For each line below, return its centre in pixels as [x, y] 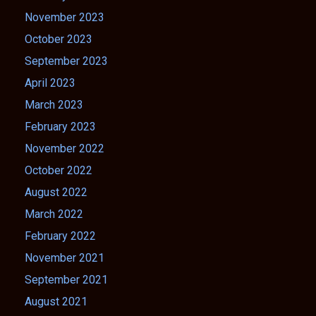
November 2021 [65, 257]
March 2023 [54, 104]
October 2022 [59, 170]
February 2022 [60, 236]
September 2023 [66, 61]
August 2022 [56, 192]
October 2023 [59, 39]
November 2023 [65, 17]
